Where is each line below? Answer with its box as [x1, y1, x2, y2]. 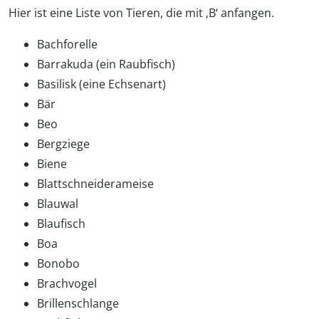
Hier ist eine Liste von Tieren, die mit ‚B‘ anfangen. [9, 5, 274, 21]
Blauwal [37, 196, 78, 212]
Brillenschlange [37, 296, 119, 312]
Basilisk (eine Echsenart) [37, 76, 166, 93]
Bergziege [37, 136, 90, 152]
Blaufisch [37, 216, 85, 232]
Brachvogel [37, 276, 97, 292]
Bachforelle [37, 36, 98, 53]
